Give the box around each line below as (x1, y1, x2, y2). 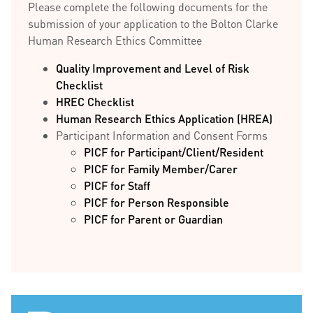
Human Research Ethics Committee (28, 33, 202, 48)
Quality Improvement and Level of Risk (56, 61, 249, 75)
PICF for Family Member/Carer (84, 161, 238, 176)
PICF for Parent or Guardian (84, 212, 223, 226)
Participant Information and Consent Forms (56, 128, 268, 143)
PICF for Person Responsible (84, 195, 229, 210)
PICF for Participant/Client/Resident (84, 145, 263, 159)
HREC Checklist (56, 94, 134, 109)
